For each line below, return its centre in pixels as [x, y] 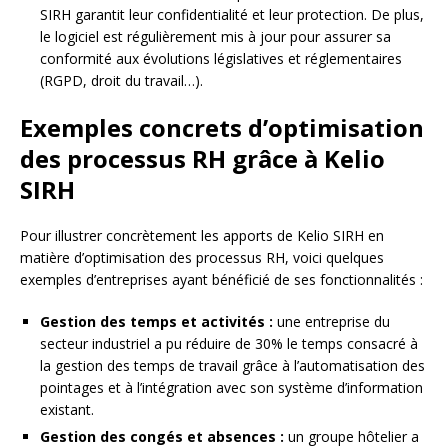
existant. [67, 410]
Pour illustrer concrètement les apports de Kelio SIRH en [202, 236]
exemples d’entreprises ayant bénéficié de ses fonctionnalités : [221, 280]
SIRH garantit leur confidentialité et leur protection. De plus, [232, 15]
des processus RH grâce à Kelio [202, 159]
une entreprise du [331, 322]
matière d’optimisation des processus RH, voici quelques [202, 258]
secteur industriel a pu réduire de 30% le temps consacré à [229, 344]
